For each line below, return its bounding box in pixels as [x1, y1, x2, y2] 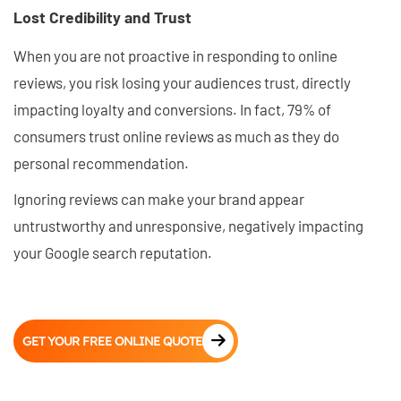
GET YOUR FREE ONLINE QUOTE [22, 333, 202, 350]
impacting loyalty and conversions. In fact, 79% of [13, 100, 331, 119]
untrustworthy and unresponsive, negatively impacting [13, 217, 363, 235]
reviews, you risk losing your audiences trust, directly [13, 73, 351, 92]
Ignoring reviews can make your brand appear [13, 190, 304, 209]
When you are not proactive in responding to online [13, 47, 337, 65]
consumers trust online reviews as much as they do [13, 127, 339, 146]
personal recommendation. [13, 154, 189, 173]
